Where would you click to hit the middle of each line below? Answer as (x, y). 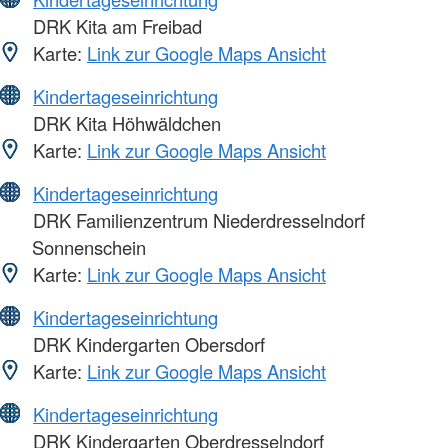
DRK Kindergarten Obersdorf (146, 343)
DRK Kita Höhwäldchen (124, 122)
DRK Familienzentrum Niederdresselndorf (196, 219)
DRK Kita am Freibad (115, 25)
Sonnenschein (89, 246)
